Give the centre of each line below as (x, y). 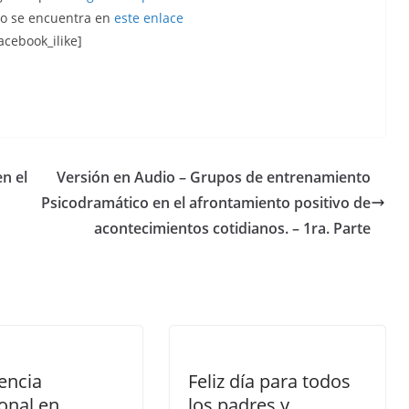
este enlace (149, 18)
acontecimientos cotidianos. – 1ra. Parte (232, 228)
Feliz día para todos (269, 381)
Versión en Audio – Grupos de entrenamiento (214, 177)
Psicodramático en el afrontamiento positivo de (206, 203)
